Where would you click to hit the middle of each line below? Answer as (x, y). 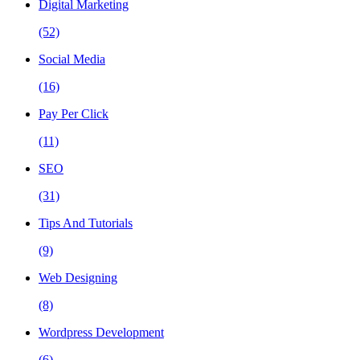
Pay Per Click (74, 114)
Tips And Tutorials (86, 223)
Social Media (72, 59)
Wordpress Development (101, 333)
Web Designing (78, 278)
